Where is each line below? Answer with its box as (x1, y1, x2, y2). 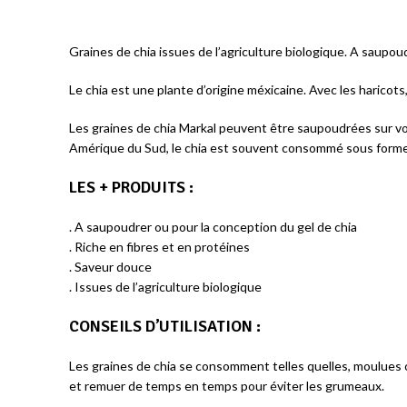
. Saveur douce (69, 259, 152, 274)
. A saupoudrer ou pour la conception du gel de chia (69, 219, 357, 234)
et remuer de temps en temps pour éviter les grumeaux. (69, 378, 384, 393)
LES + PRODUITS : (69, 177, 194, 197)
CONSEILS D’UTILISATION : (69, 316, 261, 336)
